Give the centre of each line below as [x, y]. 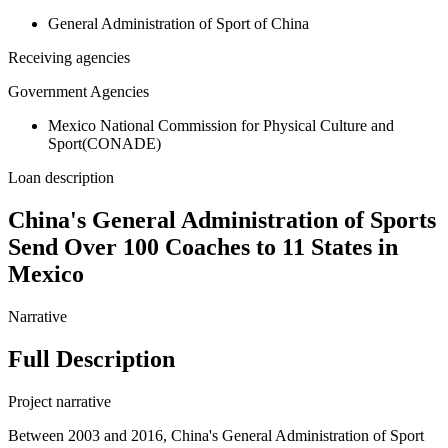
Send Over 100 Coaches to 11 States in [203, 247]
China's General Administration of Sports [222, 220]
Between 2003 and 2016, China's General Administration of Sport [216, 436]
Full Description [91, 359]
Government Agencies [78, 92]
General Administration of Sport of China [178, 24]
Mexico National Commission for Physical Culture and [221, 126]
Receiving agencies [69, 58]
